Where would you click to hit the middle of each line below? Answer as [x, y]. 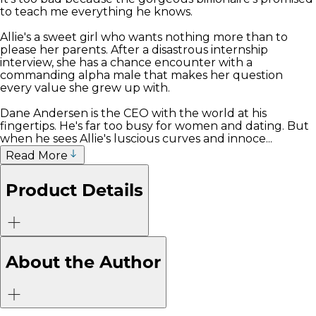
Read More [37, 156]
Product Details [74, 190]
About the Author [83, 262]
